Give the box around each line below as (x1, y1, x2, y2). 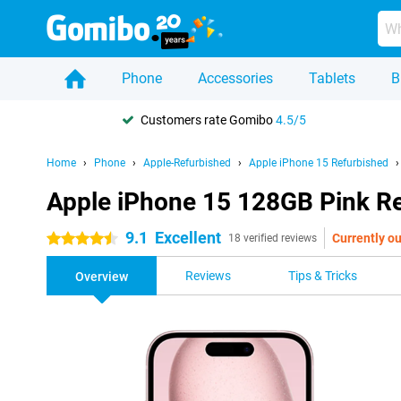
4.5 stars (47, 232, 96, 246)
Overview (75, 269, 128, 284)
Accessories (198, 70, 273, 87)
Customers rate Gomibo (141, 112, 276, 127)
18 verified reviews (228, 232, 317, 244)
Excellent (155, 228, 221, 247)
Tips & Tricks (288, 269, 357, 283)
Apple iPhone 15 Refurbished (249, 157, 388, 169)
